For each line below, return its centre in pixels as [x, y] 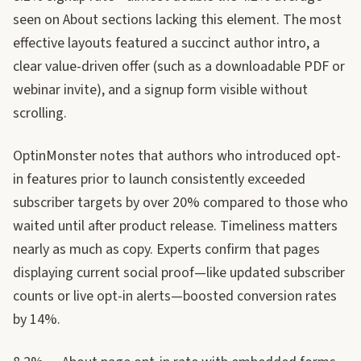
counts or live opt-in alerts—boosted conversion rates [175, 296]
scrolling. [40, 113]
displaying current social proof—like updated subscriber [179, 273]
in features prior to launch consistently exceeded [159, 179]
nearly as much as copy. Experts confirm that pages [166, 249]
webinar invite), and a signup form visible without [160, 90]
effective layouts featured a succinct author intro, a [166, 43]
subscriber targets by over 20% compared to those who [180, 203]
